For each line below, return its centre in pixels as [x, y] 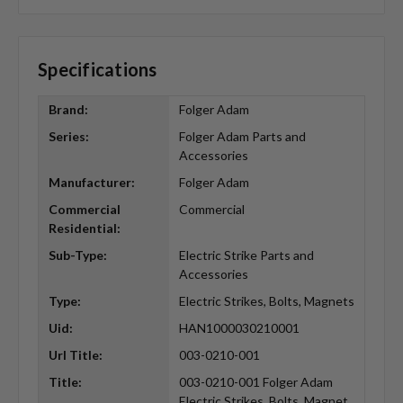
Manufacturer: [91, 183]
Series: [68, 137]
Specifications [98, 69]
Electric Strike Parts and [246, 255]
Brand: [68, 110]
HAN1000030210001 [239, 328]
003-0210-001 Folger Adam [255, 382]
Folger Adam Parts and [242, 137]
